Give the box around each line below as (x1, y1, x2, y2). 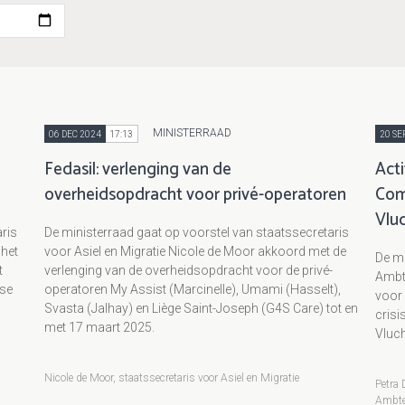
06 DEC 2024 (48, 128, 101, 139)
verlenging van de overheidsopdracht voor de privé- (43, 263, 333, 278)
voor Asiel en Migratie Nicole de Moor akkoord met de (43, 244, 346, 259)
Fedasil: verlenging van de (43, 155, 231, 184)
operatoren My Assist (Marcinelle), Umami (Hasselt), (43, 282, 341, 297)
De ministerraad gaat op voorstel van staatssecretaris (43, 225, 349, 240)
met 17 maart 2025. (43, 320, 155, 335)
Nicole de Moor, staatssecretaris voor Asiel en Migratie (43, 372, 299, 385)
